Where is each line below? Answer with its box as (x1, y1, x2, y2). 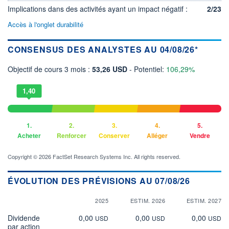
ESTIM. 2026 (130, 196, 165, 204)
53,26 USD (92, 63, 129, 74)
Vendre (190, 130, 211, 140)
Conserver (99, 130, 130, 140)
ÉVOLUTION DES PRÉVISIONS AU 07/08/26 (8, 174, 190, 187)
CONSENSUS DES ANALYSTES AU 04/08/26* (8, 43, 198, 55)
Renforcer (57, 130, 87, 140)
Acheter (17, 130, 41, 140)
